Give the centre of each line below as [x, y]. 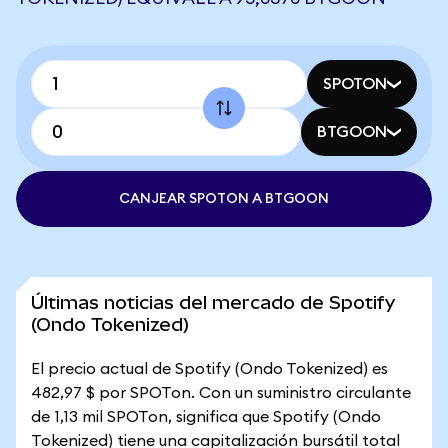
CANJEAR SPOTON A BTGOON [224, 199]
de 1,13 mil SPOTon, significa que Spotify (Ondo [206, 417]
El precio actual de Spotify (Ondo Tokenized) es [209, 369]
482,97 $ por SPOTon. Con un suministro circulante [221, 393]
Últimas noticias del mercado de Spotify [213, 302]
